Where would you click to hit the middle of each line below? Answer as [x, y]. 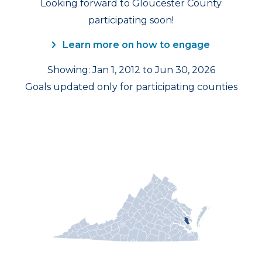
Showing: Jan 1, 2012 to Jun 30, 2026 [131, 70]
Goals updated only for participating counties [131, 87]
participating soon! [131, 20]
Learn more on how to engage [135, 45]
